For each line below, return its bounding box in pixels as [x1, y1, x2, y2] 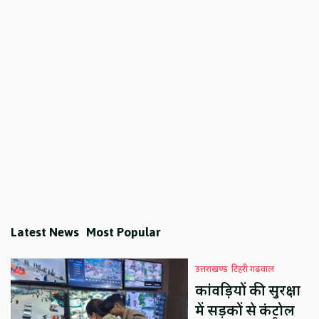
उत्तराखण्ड [195, 261, 229, 277]
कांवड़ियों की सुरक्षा [195, 278, 301, 303]
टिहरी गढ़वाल [231, 261, 275, 277]
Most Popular [86, 219, 162, 244]
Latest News [11, 219, 80, 244]
